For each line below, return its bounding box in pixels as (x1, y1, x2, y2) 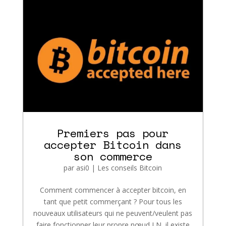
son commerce (73, 148, 152, 165)
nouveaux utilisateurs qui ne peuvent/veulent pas (33, 208, 193, 218)
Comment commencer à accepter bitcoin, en (39, 185, 186, 195)
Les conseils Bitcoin (97, 163, 162, 173)
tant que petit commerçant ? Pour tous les (43, 197, 182, 207)
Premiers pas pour (57, 125, 169, 142)
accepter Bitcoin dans (44, 136, 182, 153)
